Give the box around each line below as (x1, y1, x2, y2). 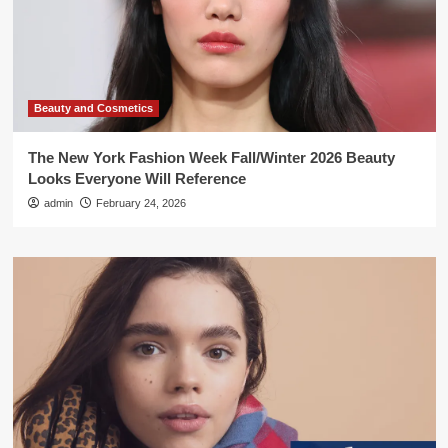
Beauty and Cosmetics (33, 102, 153, 114)
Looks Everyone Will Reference (27, 170, 246, 187)
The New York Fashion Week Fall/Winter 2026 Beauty (27, 149, 395, 166)
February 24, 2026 (95, 197, 186, 209)
